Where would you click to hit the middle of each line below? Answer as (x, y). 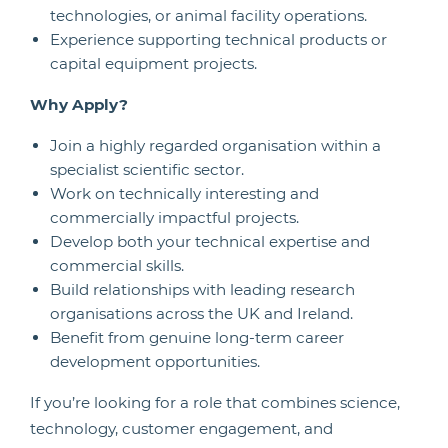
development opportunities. (155, 361)
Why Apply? (79, 104)
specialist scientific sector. (147, 169)
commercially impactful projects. (174, 217)
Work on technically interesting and (184, 193)
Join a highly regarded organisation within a (215, 145)
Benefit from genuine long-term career (197, 337)
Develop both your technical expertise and (210, 241)
